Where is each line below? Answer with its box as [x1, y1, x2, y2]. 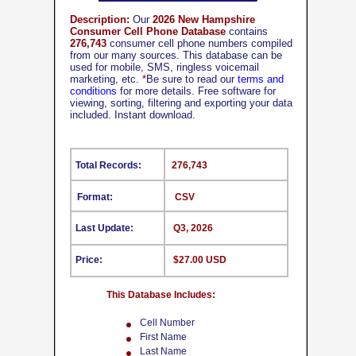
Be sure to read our [146, 73, 238, 85]
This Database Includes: [106, 289, 215, 300]
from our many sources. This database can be [70, 49, 282, 61]
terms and [238, 73, 284, 85]
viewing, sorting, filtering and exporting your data [70, 97, 292, 109]
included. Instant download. [70, 109, 195, 121]
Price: [75, 254, 103, 265]
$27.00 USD [173, 254, 226, 265]
